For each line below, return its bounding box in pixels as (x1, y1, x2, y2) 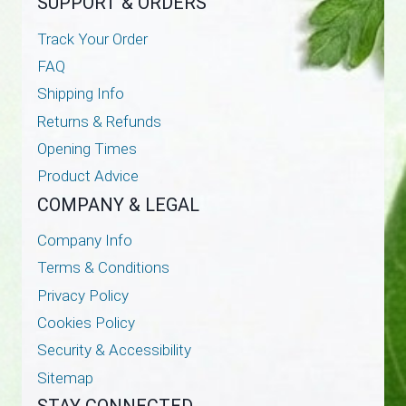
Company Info (36, 231, 132, 250)
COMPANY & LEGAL (36, 193, 199, 216)
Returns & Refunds (36, 112, 161, 131)
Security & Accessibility (36, 341, 191, 360)
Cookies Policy (36, 314, 135, 333)
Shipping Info (36, 84, 124, 103)
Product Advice (36, 167, 139, 186)
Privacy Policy (36, 285, 129, 304)
